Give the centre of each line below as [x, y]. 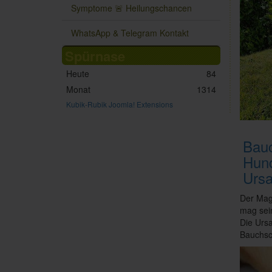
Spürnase [95, 56]
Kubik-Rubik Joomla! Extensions [119, 104]
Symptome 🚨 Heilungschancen [131, 8]
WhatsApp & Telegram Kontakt [130, 33]
